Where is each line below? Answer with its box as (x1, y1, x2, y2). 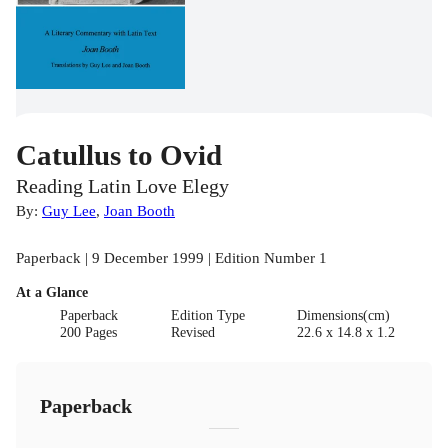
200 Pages (60, 325, 118, 341)
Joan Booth (104, 202, 175, 220)
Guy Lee (42, 202, 96, 220)
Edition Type (170, 308, 245, 324)
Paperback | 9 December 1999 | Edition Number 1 (16, 249, 327, 267)
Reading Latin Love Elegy (16, 176, 229, 198)
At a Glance (16, 285, 88, 301)
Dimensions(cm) (297, 308, 391, 324)
